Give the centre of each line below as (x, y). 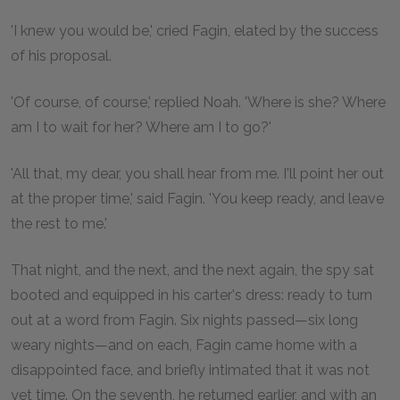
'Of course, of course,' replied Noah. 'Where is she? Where (198, 102)
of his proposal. (61, 55)
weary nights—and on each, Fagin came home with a (184, 345)
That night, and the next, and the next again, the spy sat (192, 270)
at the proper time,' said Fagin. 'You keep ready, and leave (197, 198)
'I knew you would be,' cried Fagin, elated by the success (195, 30)
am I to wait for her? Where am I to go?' (141, 127)
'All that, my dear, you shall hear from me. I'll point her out (197, 173)
